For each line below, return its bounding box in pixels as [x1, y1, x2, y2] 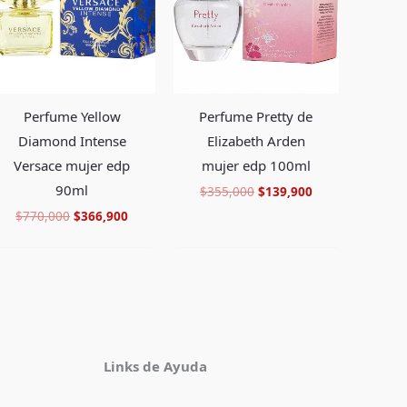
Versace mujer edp [14, 155, 131, 174]
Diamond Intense [17, 131, 126, 150]
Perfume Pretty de [199, 106, 313, 125]
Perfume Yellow [23, 106, 121, 125]
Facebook [155, 337, 255, 368]
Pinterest [221, 337, 316, 368]
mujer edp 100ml [201, 155, 311, 174]
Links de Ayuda [103, 356, 207, 375]
